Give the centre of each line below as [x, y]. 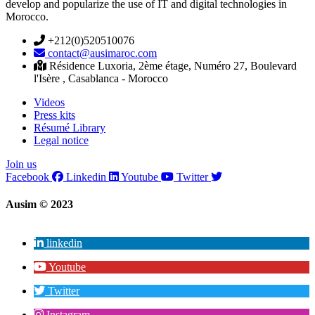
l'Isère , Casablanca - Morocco [101, 78]
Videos [49, 102]
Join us [21, 164]
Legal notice [61, 140]
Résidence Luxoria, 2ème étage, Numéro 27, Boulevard [173, 65]
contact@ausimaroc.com [102, 53]
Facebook [27, 176]
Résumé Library [70, 127]
